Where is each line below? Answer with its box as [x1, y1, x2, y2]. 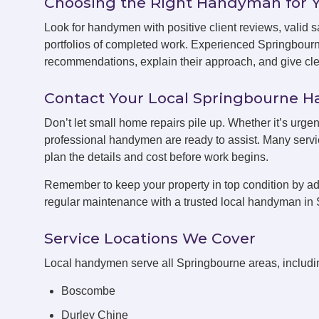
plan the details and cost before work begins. [44, 151, 268, 164]
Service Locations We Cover [44, 229, 256, 248]
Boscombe [61, 285, 115, 298]
